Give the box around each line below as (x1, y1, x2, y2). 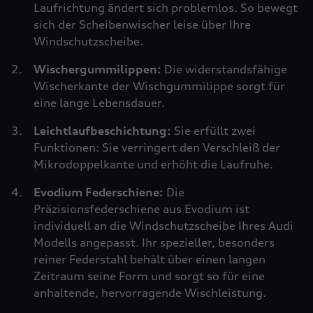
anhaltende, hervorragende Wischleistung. (34, 286, 266, 300)
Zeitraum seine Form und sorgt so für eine (34, 269, 265, 283)
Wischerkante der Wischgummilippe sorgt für (34, 79, 285, 93)
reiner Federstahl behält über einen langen (34, 252, 265, 266)
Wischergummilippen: (34, 62, 164, 76)
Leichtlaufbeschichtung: (34, 124, 174, 138)
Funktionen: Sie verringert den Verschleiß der (34, 140, 280, 154)
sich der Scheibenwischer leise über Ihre (34, 17, 251, 31)
